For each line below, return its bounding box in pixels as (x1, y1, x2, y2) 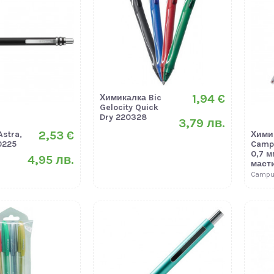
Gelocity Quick (99, 102, 158, 113)
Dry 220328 (99, 111, 147, 122)
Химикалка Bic (99, 92, 161, 103)
